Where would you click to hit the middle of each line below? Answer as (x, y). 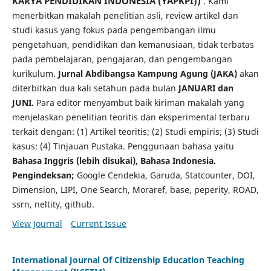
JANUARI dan (206, 88)
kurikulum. (35, 73)
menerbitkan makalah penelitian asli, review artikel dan (125, 15)
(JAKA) (222, 73)
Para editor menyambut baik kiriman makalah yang (139, 102)
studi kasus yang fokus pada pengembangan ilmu (114, 30)
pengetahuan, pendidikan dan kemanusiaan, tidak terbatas (133, 44)
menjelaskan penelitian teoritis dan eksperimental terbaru (131, 117)
